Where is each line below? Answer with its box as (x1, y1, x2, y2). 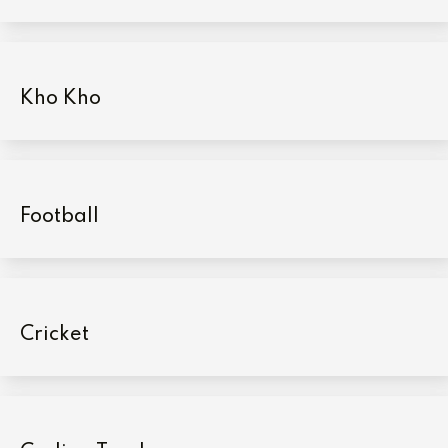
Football (20, 206, 99, 227)
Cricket (20, 324, 89, 345)
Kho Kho (20, 88, 101, 109)
